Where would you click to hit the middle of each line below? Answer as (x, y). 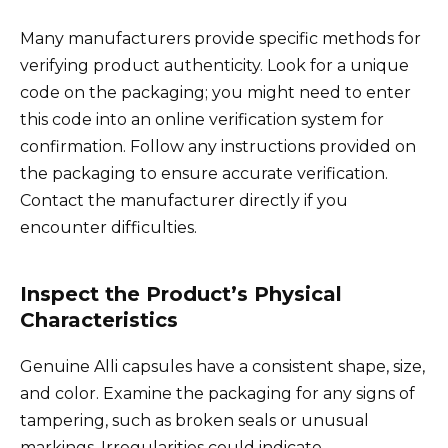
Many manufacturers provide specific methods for (220, 39)
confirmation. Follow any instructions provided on (218, 147)
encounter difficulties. (108, 228)
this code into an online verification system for (202, 120)
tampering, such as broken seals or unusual (194, 421)
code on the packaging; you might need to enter (215, 93)
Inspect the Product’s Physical (181, 294)
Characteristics (99, 320)
